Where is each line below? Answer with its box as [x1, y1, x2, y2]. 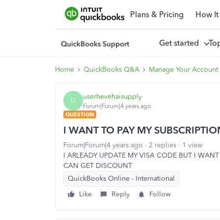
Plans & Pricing [130, 9, 184, 19]
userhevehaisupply [83, 92, 142, 101]
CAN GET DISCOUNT [63, 162, 132, 170]
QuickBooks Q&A [83, 65, 139, 74]
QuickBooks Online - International [68, 174, 175, 183]
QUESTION [65, 111, 94, 118]
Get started [159, 38, 203, 48]
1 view [182, 141, 202, 149]
